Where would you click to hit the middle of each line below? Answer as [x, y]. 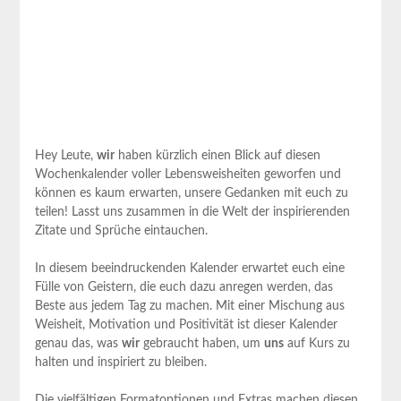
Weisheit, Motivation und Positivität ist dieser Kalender [186, 324]
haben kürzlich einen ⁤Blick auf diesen [217, 155]
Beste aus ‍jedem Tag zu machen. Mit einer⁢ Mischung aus [189, 306]
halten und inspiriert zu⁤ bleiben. [120, 362]
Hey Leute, [65, 155]
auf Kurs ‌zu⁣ [316, 343]
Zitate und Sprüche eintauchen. [121, 230]
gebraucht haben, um [201, 343]
